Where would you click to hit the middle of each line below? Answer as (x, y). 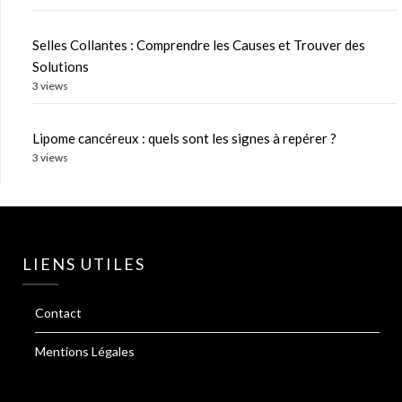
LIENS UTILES (84, 264)
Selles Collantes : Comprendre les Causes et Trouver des (199, 45)
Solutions (61, 67)
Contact (58, 313)
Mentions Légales (85, 352)
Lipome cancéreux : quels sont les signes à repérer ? (184, 139)
